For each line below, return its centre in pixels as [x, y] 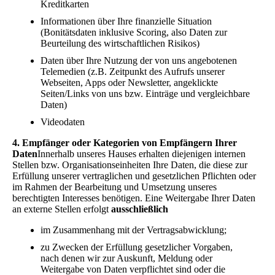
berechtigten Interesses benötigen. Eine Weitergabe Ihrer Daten [134, 198]
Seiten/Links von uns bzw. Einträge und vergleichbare [145, 93]
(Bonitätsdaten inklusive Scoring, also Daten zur [134, 32]
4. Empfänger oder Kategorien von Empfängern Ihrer [125, 142]
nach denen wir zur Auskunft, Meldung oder [126, 258]
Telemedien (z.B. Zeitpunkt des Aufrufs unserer [133, 71]
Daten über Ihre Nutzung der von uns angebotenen [139, 60]
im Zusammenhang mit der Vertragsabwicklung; [134, 230]
